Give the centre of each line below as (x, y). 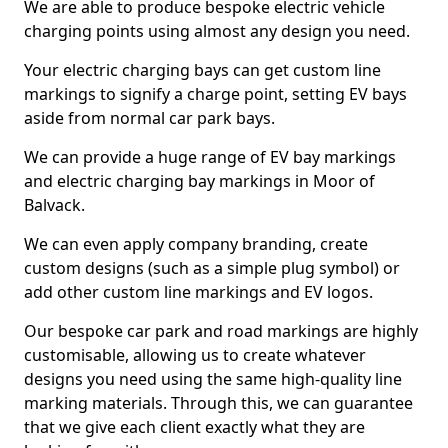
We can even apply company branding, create (196, 244)
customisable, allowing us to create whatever (195, 355)
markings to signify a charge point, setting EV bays (215, 94)
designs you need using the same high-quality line (213, 379)
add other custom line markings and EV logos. (198, 292)
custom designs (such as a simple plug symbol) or (212, 268)
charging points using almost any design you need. (217, 31)
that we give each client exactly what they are (194, 427)
